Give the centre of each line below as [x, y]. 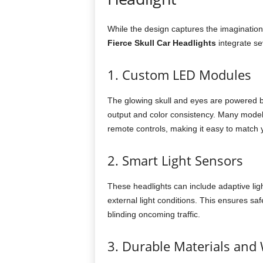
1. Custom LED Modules [179, 75]
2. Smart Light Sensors [175, 160]
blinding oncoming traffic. [154, 214]
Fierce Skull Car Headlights [161, 43]
